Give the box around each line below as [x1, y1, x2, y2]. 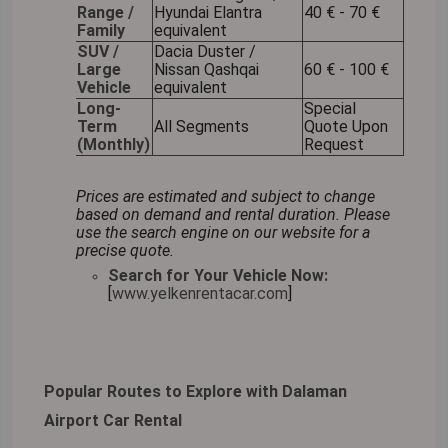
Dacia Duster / [154, 41, 256, 61]
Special [304, 98, 356, 118]
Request [304, 134, 364, 154]
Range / [77, 2, 134, 22]
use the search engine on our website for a [76, 222, 370, 242]
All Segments [154, 116, 249, 136]
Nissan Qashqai [154, 59, 259, 79]
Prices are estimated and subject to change [76, 186, 375, 206]
